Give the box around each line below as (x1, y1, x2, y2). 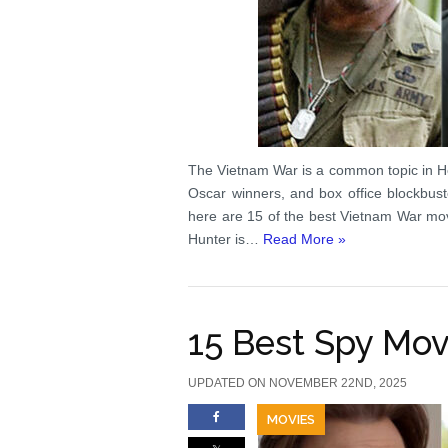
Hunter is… (188, 231, 264, 247)
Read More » (263, 231, 347, 247)
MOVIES (267, 412, 316, 427)
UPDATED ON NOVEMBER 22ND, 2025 (188, 376, 408, 390)
